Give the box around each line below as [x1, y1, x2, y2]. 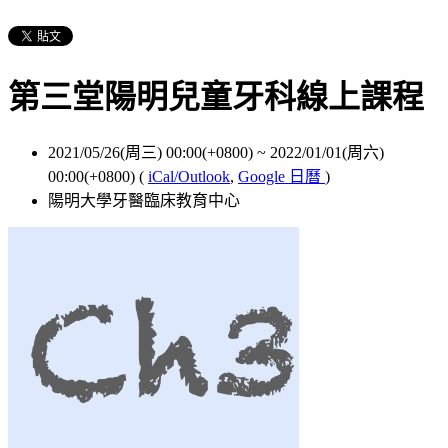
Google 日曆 [238, 167, 325, 185]
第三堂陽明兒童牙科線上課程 [8, 79, 424, 116]
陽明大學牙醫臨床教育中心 [48, 191, 240, 209]
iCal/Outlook [148, 167, 230, 185]
